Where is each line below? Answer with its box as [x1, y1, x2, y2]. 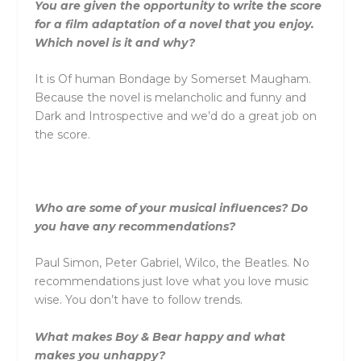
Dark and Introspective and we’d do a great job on [34, 109, 317, 124]
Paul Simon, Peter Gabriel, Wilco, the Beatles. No [34, 255, 309, 271]
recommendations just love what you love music [34, 274, 309, 289]
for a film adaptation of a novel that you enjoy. [34, 16, 314, 31]
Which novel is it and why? [34, 35, 195, 50]
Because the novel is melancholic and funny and [34, 90, 306, 106]
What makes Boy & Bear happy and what [34, 329, 285, 344]
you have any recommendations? [34, 218, 235, 234]
